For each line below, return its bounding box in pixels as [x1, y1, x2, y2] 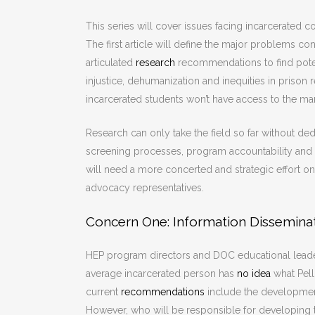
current [86, 286, 121, 298]
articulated [86, 57, 136, 69]
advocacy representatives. [86, 182, 207, 194]
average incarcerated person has [86, 268, 237, 280]
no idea [237, 268, 271, 280]
